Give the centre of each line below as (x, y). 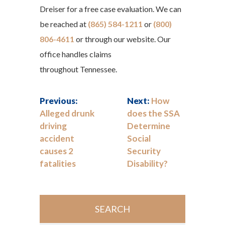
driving (53, 126)
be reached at (64, 24)
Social (139, 138)
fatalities (58, 163)
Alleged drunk (67, 113)
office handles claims (76, 54)
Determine (149, 126)
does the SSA (153, 113)
